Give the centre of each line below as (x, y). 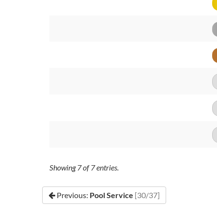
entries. (107, 167)
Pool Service (111, 195)
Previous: (72, 195)
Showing (63, 167)
